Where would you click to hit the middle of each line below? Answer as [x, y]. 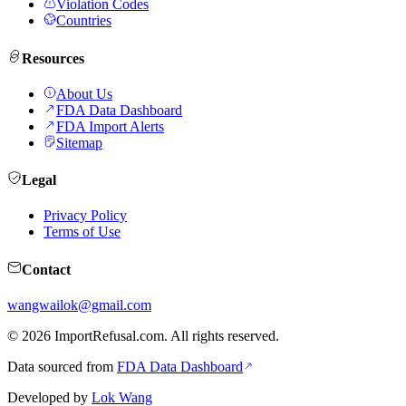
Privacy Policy [85, 216]
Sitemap [79, 142]
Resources [53, 58]
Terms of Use [82, 232]
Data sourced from [60, 366]
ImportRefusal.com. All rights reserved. [165, 335]
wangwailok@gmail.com [79, 304]
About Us [84, 93]
